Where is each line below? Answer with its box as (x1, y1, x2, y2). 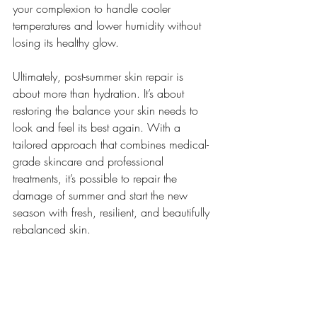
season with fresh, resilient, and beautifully (13, 204, 213, 220)
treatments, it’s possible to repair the (13, 170, 180, 186)
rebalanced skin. (13, 221, 91, 237)
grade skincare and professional (13, 153, 167, 169)
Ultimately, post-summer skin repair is (13, 68, 187, 84)
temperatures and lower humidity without (13, 17, 204, 33)
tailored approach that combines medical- (13, 136, 209, 152)
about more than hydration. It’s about (13, 85, 188, 101)
